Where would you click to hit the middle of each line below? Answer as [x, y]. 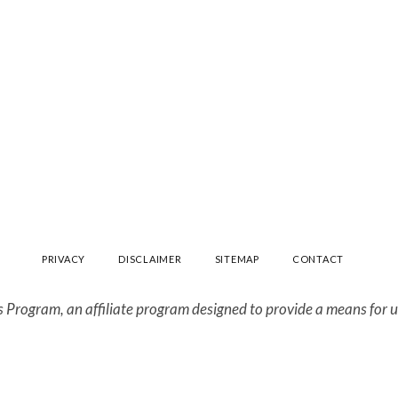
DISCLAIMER [150, 259]
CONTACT [318, 259]
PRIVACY [64, 259]
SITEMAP [237, 259]
